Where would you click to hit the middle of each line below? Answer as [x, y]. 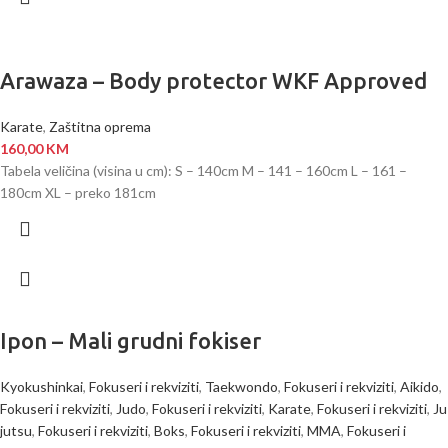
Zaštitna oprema [100, 126]
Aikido [419, 386]
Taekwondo [241, 386]
